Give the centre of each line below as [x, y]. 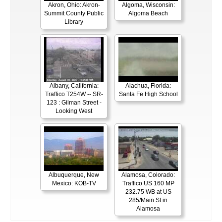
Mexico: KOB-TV [74, 184]
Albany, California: [74, 86]
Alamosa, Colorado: [148, 175]
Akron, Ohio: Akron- [74, 5]
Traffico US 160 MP [148, 184]
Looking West [74, 111]
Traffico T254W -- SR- [74, 94]
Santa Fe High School [148, 94]
